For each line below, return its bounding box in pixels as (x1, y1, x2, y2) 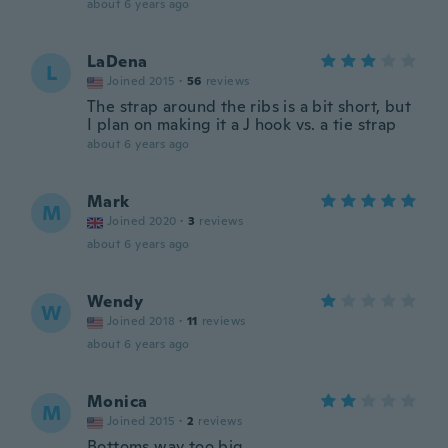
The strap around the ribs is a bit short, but (87, 96, 411, 117)
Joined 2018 (107, 313, 176, 329)
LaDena (87, 51, 148, 72)
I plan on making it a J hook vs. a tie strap (87, 114, 397, 135)
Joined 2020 (107, 213, 177, 229)
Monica (87, 391, 148, 412)
